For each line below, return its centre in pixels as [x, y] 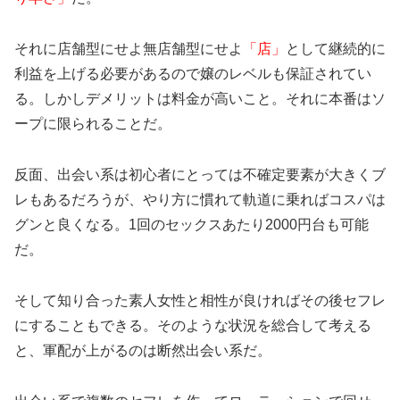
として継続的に [336, 49]
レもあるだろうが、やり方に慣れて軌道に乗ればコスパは [200, 200]
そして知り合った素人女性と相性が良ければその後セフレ [200, 300]
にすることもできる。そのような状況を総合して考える [193, 325]
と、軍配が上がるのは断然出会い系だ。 [143, 350]
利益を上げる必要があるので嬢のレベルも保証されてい [193, 74]
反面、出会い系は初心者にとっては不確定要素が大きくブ [200, 175]
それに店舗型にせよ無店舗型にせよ [129, 49]
